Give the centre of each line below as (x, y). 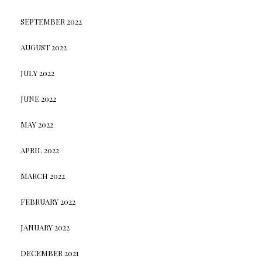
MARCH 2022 (42, 176)
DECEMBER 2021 (49, 253)
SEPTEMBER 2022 (51, 22)
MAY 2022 (37, 125)
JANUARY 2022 (45, 227)
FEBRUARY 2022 (48, 202)
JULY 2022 (37, 73)
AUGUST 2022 (43, 47)
